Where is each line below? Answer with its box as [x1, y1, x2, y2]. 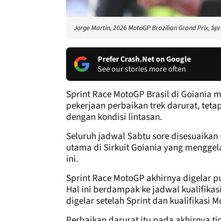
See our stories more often [98, 63, 186, 74]
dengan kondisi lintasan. [66, 110, 162, 124]
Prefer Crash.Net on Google [98, 53, 191, 65]
